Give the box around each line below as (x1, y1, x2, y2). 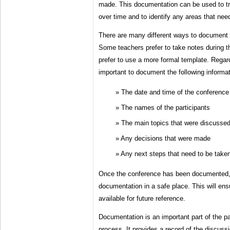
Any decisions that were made (121, 135, 210, 143)
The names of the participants (121, 104, 210, 112)
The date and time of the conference (121, 88, 229, 97)
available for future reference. (99, 195, 185, 203)
